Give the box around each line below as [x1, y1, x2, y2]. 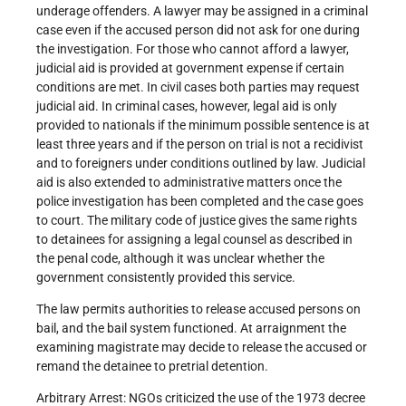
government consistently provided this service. [36, 269, 295, 285]
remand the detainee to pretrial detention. [36, 358, 268, 373]
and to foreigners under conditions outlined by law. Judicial [36, 155, 365, 170]
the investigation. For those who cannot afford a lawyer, [36, 41, 349, 56]
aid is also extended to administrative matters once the [36, 174, 342, 189]
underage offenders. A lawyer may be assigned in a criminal [36, 3, 368, 18]
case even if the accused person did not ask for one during [36, 22, 360, 37]
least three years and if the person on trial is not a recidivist [36, 136, 363, 151]
